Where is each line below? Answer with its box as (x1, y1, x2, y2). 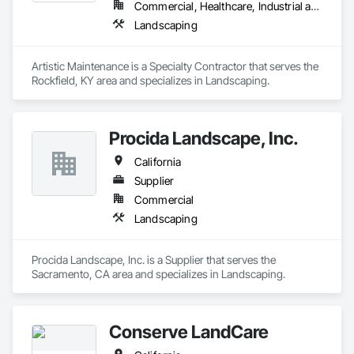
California (134, 155, 182, 168)
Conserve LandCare (109, 321, 269, 342)
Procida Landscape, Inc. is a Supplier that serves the (32, 253, 276, 266)
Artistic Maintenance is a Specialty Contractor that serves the (32, 59, 318, 73)
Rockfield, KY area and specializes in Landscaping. (32, 73, 269, 87)
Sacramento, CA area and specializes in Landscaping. (32, 267, 285, 281)
